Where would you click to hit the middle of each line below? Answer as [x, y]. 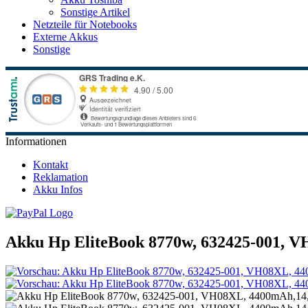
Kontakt [51, 165]
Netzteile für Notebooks [85, 24]
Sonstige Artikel [95, 12]
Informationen [36, 141]
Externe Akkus [65, 37]
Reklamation [60, 177]
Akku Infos [58, 189]
